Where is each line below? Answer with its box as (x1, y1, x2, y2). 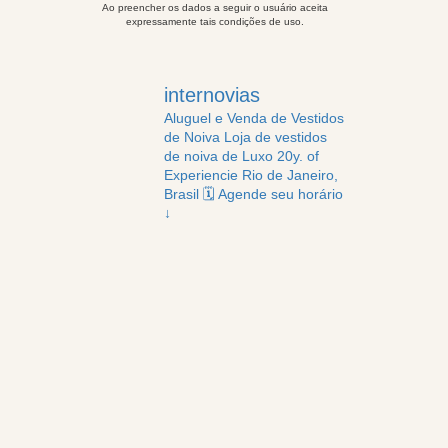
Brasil (163, 186, 203, 203)
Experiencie (163, 167, 238, 184)
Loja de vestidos (219, 129, 327, 146)
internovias (163, 84, 260, 107)
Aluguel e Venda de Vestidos (163, 110, 344, 127)
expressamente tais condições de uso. (125, 16, 304, 28)
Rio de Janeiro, (237, 167, 338, 184)
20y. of (272, 148, 319, 165)
